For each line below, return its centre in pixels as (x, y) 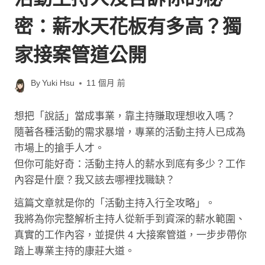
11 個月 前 (106, 83)
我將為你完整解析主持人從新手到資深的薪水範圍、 (130, 219)
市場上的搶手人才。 (59, 148)
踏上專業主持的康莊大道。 (75, 251)
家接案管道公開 (80, 55)
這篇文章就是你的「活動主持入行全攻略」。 (115, 203)
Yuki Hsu (59, 83)
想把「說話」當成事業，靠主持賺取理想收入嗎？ (125, 117)
